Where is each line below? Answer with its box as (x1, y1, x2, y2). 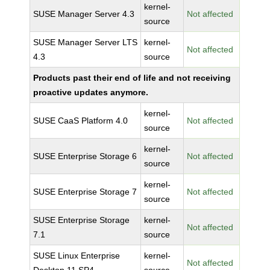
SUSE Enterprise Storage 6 (33, 151, 137, 161)
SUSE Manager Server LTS (33, 37, 138, 47)
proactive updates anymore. (33, 87, 149, 97)
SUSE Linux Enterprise (33, 251, 121, 260)
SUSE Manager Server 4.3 (33, 9, 135, 19)
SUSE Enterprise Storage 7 (33, 187, 137, 196)
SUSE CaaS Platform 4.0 (33, 116, 128, 125)
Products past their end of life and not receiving (33, 73, 231, 83)
